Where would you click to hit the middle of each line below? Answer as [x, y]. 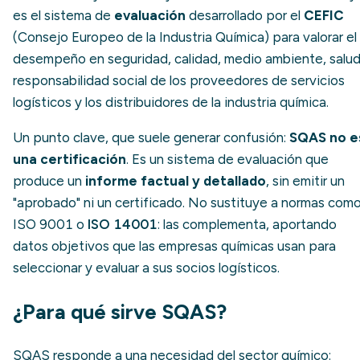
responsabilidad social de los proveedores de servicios [179, 80]
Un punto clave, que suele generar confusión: [151, 137]
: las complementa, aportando [247, 224]
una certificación [70, 159]
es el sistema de [63, 15]
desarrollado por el [245, 15]
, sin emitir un [305, 180]
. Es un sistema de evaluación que [227, 159]
